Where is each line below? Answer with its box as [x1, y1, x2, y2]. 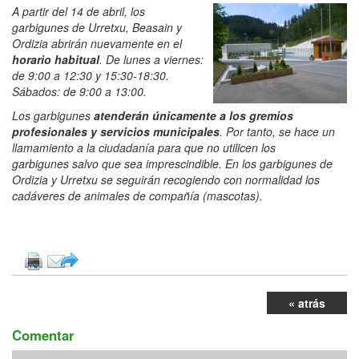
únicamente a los [152, 107, 246, 124]
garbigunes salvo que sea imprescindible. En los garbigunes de [12, 155, 333, 172]
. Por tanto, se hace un [220, 123, 335, 140]
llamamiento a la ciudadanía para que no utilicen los [12, 139, 276, 156]
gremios [249, 107, 293, 124]
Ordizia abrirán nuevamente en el [12, 35, 182, 52]
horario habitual [12, 51, 99, 68]
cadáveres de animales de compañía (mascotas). [12, 188, 263, 204]
